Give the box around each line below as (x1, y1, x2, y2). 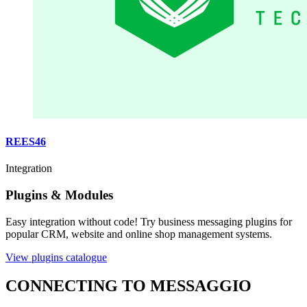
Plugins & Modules (5, 187, 113, 202)
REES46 (5, 135, 46, 147)
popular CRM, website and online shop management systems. (5, 228, 272, 240)
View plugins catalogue (5, 251, 107, 263)
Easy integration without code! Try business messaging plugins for (5, 215, 292, 228)
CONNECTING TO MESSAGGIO (5, 277, 251, 295)
